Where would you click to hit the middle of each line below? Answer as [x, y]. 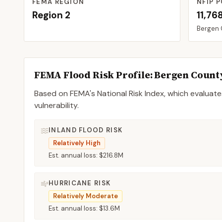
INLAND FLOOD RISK [86, 130]
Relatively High [77, 143]
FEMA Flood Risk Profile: [94, 75]
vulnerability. [56, 105]
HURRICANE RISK [80, 183]
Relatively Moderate [85, 196]
